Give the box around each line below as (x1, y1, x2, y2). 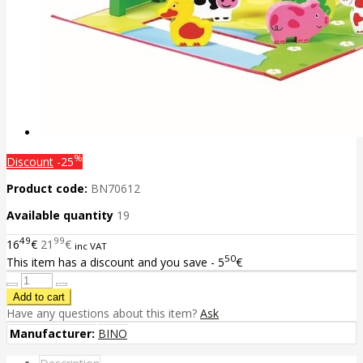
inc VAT (75, 239, 107, 252)
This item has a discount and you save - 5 (6, 254, 224, 271)
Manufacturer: (10, 326, 95, 342)
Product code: (6, 180, 88, 196)
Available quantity (6, 207, 117, 223)
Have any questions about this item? (6, 305, 200, 322)
